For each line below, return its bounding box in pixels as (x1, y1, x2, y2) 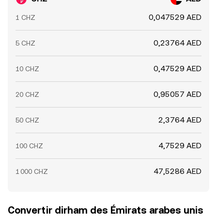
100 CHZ (15, 142, 43, 150)
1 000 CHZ (15, 168, 48, 175)
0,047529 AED (149, 13, 201, 22)
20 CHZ (15, 91, 39, 98)
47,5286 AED (154, 167, 201, 176)
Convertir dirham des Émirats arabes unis (8, 204, 203, 216)
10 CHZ (15, 65, 39, 73)
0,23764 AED (154, 38, 201, 47)
